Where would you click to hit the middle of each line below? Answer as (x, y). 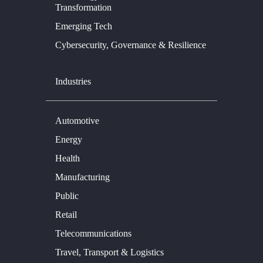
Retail (66, 214)
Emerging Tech (84, 26)
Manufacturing (82, 177)
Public (67, 195)
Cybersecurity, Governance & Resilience (131, 45)
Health (68, 158)
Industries (73, 81)
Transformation (83, 7)
